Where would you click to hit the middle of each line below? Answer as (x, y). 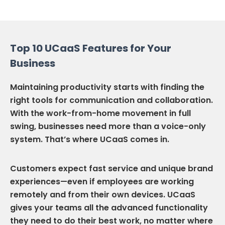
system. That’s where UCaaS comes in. (90, 139)
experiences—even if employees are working (102, 181)
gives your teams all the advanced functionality (109, 207)
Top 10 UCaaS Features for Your (91, 48)
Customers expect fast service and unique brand (111, 168)
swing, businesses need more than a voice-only (108, 126)
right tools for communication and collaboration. (111, 100)
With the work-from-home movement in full (100, 113)
